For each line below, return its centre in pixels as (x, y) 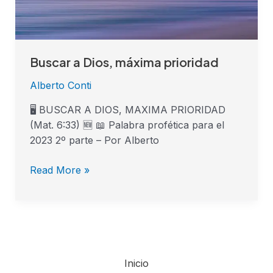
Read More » (59, 170)
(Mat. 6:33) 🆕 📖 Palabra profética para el (127, 125)
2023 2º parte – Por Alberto (94, 140)
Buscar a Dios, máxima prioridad (124, 62)
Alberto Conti (60, 86)
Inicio (136, 264)
